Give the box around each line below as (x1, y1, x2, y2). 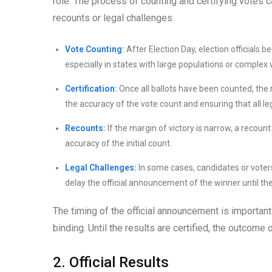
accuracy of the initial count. (65, 138, 172, 149)
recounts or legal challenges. (53, 12, 174, 24)
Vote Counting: (65, 44, 124, 55)
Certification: (65, 84, 117, 94)
